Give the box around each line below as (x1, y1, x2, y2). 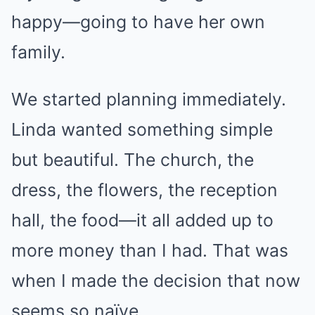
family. (11, 41, 65, 63)
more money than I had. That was (11, 239, 288, 261)
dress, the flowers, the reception (11, 179, 278, 200)
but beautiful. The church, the (11, 148, 254, 170)
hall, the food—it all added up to (11, 209, 274, 231)
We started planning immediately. (11, 88, 286, 110)
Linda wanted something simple (11, 118, 273, 140)
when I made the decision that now (11, 269, 300, 291)
